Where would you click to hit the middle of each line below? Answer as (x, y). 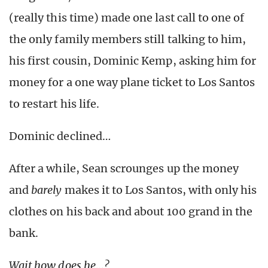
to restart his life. (54, 104)
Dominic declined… (60, 136)
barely (47, 190)
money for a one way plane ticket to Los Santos (132, 83)
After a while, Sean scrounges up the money (124, 169)
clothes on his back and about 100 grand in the (131, 212)
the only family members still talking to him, (128, 39)
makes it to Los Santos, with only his (159, 190)
